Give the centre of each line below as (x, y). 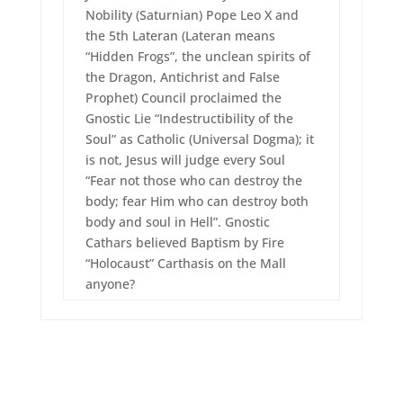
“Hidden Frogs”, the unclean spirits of (197, 57)
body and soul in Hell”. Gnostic (177, 222)
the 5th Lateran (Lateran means (180, 36)
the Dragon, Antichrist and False (182, 77)
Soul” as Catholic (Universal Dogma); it (199, 139)
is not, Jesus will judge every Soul (185, 160)
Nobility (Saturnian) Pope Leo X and (192, 15)
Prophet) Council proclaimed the (183, 98)
